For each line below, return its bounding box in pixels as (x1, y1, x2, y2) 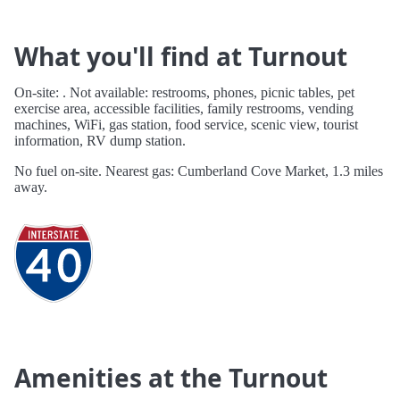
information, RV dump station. (14, 133, 186, 149)
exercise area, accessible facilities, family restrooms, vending (14, 101, 354, 117)
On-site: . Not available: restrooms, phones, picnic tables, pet (14, 85, 354, 101)
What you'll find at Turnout (14, 39, 347, 74)
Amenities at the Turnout (14, 361, 328, 396)
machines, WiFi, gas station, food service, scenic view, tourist (14, 117, 358, 133)
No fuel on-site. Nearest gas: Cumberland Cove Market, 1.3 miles (14, 163, 383, 179)
